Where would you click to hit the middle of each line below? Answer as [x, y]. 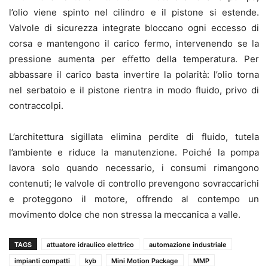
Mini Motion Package [145, 261]
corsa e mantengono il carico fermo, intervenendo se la [134, 43]
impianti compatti [42, 261]
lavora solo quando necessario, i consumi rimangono [134, 167]
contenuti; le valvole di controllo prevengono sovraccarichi [134, 183]
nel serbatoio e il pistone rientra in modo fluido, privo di [134, 90]
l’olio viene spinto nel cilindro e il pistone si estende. [134, 12]
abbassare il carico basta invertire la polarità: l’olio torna [134, 74]
